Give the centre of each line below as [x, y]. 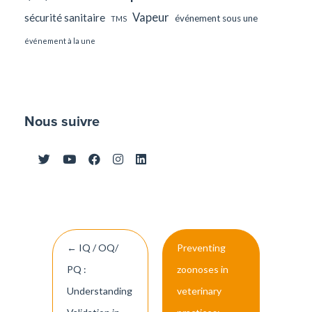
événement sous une [216, 18]
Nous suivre [62, 121]
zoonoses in [203, 270]
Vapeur [151, 18]
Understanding [100, 291]
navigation [87, 271]
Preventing [201, 248]
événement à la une [60, 41]
